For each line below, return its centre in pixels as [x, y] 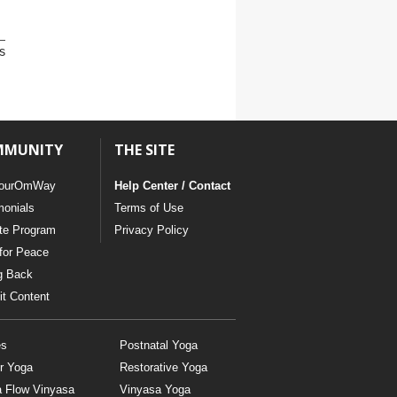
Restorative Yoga [163, 367]
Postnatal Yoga [158, 345]
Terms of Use [148, 207]
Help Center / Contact [172, 185]
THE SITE [144, 149]
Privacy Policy [151, 230]
